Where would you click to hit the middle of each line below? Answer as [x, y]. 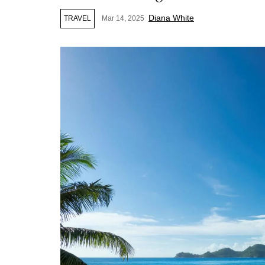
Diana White [171, 18]
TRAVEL [77, 18]
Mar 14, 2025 [123, 18]
